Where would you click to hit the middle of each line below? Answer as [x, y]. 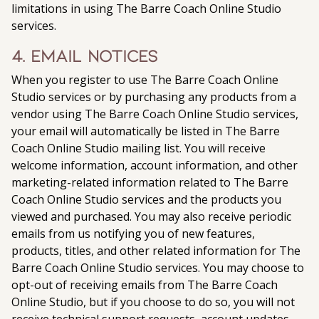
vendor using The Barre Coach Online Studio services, [155, 114]
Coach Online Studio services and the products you [146, 199]
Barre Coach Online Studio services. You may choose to [158, 268]
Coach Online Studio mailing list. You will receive [138, 148]
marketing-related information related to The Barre [150, 182]
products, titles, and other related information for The [156, 251]
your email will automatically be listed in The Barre [146, 131]
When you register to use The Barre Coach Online [145, 80]
